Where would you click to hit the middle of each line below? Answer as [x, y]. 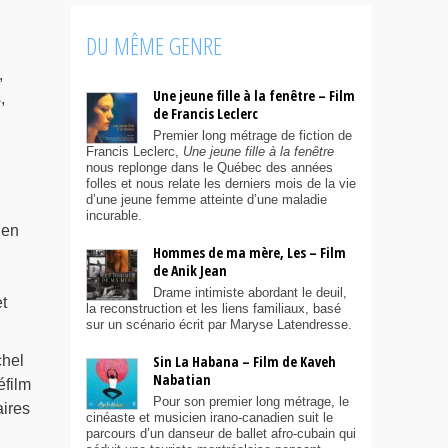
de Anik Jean [190, 270]
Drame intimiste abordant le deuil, [250, 292]
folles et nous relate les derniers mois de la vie [221, 183]
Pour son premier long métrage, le [251, 401]
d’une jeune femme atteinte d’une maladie [206, 199]
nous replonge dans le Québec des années [209, 167]
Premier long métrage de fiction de [252, 135]
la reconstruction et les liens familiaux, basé [213, 308]
